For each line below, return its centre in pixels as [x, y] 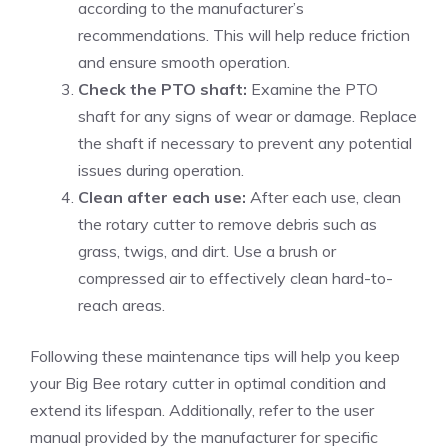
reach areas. [121, 304]
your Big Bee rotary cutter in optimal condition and [208, 382]
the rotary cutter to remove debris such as [227, 223]
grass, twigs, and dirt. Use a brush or [207, 250]
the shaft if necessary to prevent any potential [245, 142]
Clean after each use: [162, 196]
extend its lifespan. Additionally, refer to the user [202, 409]
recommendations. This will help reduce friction [244, 34]
